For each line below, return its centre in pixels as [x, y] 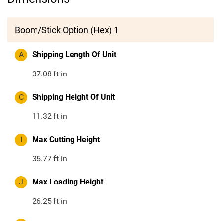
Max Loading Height [68, 182]
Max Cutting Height [66, 140]
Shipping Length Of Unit [74, 55]
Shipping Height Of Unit [74, 97]
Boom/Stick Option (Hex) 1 [67, 30]
